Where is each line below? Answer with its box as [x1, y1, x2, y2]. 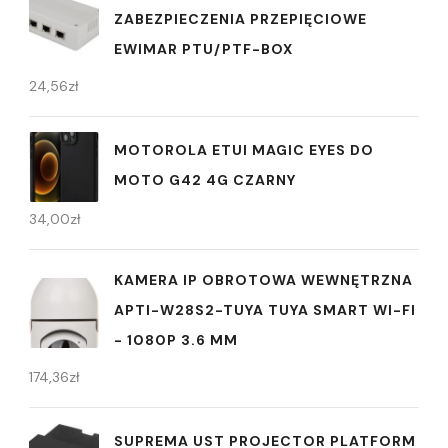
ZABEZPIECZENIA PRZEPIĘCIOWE [114, 10, 367, 29]
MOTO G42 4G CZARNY [114, 170, 296, 189]
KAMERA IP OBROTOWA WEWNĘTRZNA [114, 271, 413, 290]
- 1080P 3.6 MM [114, 331, 238, 350]
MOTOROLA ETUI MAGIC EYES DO [114, 140, 374, 159]
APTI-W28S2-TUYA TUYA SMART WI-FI [114, 301, 416, 320]
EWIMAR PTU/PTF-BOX [114, 40, 293, 59]
